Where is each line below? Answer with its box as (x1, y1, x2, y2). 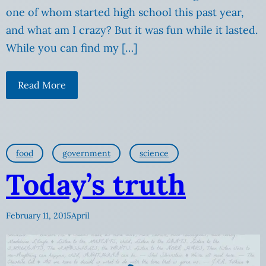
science (140, 147, 169, 159)
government (62, 147, 110, 159)
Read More (18, 78, 66, 91)
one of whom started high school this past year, (6, 5, 244, 19)
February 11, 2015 (6, 210, 71, 221)
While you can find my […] (6, 40, 137, 55)
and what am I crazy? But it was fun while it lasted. (6, 23, 258, 37)
